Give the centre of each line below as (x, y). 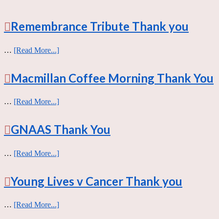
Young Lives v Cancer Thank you (97, 181)
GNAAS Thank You (61, 130)
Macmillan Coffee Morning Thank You (112, 78)
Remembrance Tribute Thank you (100, 26)
